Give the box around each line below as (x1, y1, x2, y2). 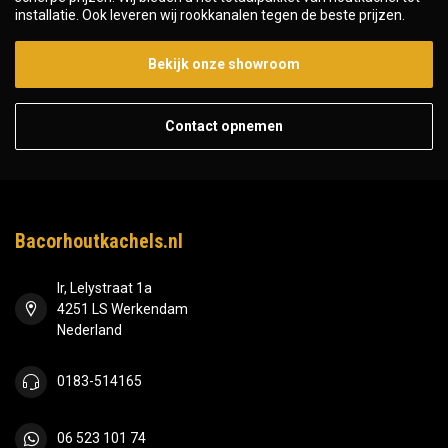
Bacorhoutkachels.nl (15, 229, 183, 253)
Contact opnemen (165, 117, 283, 134)
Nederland (57, 321, 122, 338)
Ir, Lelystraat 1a (57, 279, 152, 296)
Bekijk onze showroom (148, 55, 300, 72)
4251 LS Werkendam (57, 300, 188, 317)
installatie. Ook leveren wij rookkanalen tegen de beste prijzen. (15, 7, 405, 23)
